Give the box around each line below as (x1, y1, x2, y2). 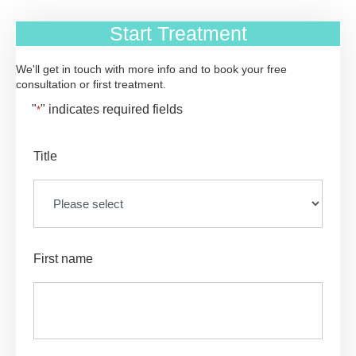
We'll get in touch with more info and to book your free (16, 63, 287, 75)
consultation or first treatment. (16, 78, 166, 91)
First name (33, 252, 93, 265)
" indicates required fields (41, 103, 183, 116)
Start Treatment (109, 22, 247, 44)
